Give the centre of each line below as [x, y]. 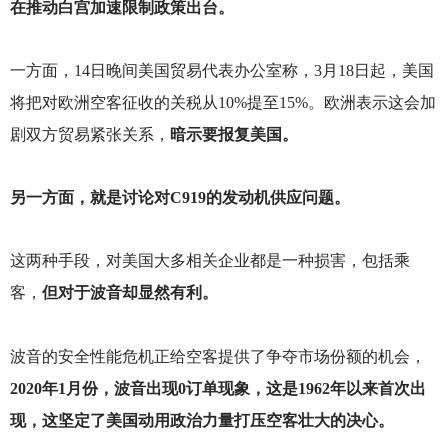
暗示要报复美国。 [233, 134]
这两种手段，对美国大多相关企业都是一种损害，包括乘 [209, 261]
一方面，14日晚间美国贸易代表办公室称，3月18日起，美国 [221, 70]
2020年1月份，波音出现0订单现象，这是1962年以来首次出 [217, 388]
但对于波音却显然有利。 [129, 293]
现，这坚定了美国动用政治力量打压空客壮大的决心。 [201, 420]
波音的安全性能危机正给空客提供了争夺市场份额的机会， [217, 356]
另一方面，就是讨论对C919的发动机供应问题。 [179, 198]
